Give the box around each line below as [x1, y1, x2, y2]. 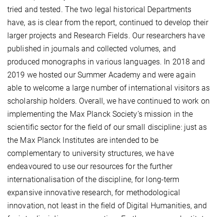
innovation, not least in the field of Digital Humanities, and [7, 201, 207, 211]
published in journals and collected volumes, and [7, 44, 176, 54]
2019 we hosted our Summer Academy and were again [7, 70, 196, 80]
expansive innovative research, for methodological [7, 188, 180, 198]
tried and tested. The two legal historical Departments [7, 5, 192, 15]
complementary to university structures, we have [7, 149, 174, 158]
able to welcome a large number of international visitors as [7, 83, 210, 93]
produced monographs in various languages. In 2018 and [7, 57, 205, 67]
